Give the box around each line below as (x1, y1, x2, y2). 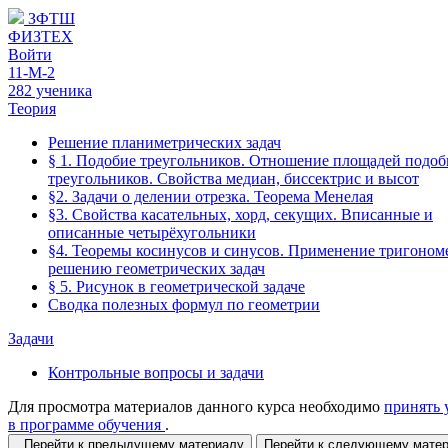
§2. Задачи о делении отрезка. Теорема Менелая (48, 188, 373, 205)
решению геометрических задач (48, 260, 265, 277)
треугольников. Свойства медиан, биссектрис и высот (48, 170, 419, 187)
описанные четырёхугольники (48, 224, 256, 241)
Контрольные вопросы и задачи (48, 364, 264, 381)
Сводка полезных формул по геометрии (48, 296, 320, 313)
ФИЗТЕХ (8, 28, 73, 45)
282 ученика (8, 82, 92, 99)
